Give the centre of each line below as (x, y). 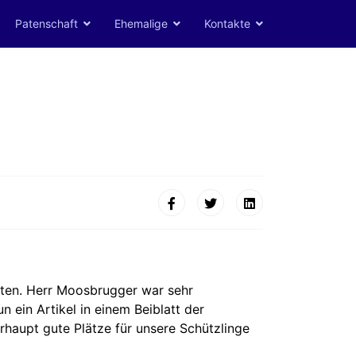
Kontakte (227, 23)
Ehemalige (141, 23)
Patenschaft (46, 23)
